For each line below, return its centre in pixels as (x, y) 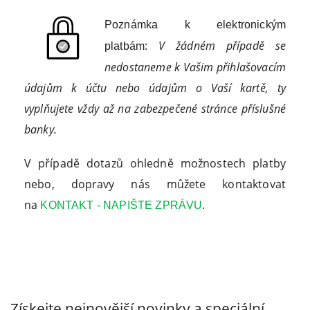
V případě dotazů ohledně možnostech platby (155, 164)
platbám (125, 46)
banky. (40, 130)
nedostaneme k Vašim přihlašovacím (195, 67)
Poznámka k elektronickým (195, 25)
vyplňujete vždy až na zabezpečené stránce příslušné (155, 109)
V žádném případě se (217, 46)
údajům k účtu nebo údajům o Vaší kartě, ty (155, 88)
